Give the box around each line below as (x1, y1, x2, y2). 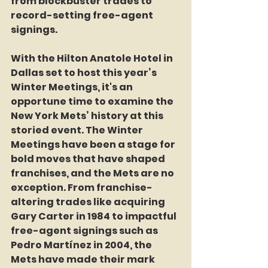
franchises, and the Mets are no (11, 166, 176, 180)
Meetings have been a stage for (11, 137, 177, 151)
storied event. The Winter (11, 123, 145, 137)
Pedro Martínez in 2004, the (11, 237, 154, 252)
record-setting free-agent (11, 8, 155, 22)
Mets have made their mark (11, 252, 157, 266)
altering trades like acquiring (11, 194, 167, 209)
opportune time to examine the (11, 94, 175, 108)
